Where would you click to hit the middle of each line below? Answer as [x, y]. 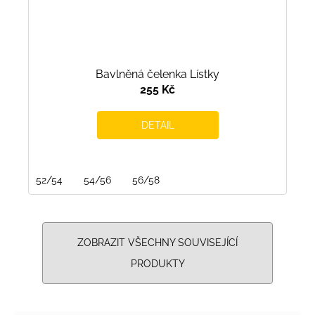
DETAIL [157, 125]
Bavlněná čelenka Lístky [157, 74]
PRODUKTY [157, 263]
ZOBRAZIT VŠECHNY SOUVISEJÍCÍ [157, 242]
